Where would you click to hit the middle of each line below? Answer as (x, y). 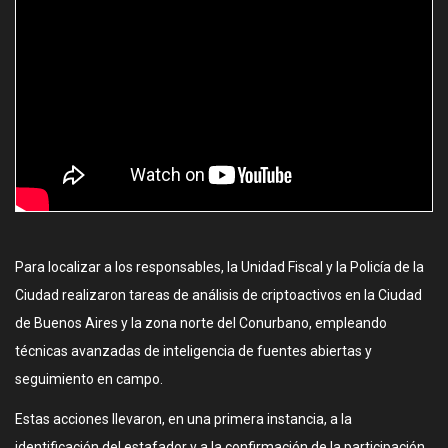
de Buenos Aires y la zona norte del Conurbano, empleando (201, 323)
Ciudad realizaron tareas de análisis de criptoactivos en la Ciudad (218, 295)
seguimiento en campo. (89, 379)
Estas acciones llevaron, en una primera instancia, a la (183, 419)
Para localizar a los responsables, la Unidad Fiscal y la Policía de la (219, 267)
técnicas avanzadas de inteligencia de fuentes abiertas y (193, 351)
